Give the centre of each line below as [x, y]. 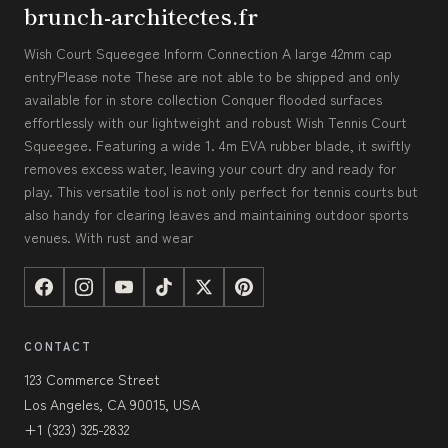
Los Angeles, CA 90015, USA [112, 403]
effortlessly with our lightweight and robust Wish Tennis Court [215, 121]
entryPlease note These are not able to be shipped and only [212, 75]
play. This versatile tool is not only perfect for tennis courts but [221, 190]
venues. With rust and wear [108, 236]
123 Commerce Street [92, 378]
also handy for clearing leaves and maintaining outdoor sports [216, 213]
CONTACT [58, 345]
